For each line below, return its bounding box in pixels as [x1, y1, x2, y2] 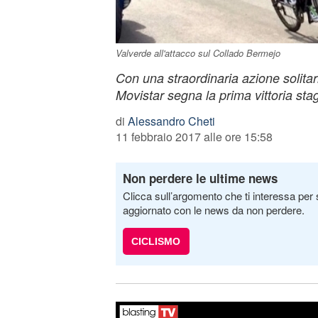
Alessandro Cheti [127, 113, 215, 129]
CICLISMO [131, 236, 180, 247]
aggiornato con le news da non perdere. [122, 202, 305, 217]
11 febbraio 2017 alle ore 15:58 [115, 128, 273, 145]
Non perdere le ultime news [122, 170, 278, 187]
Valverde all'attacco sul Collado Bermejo [115, 46, 280, 60]
